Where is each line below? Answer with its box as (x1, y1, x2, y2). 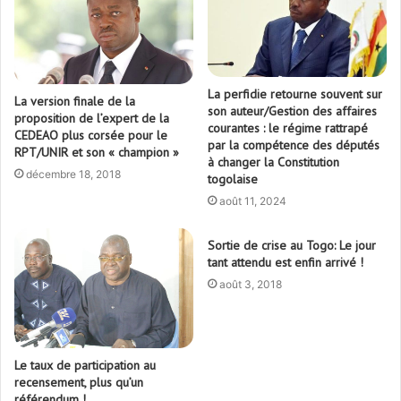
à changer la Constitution (208, 154, 339, 171)
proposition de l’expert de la (14, 109, 169, 126)
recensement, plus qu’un (14, 373, 143, 390)
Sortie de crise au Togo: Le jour (208, 237, 376, 254)
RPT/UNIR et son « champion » (14, 143, 179, 160)
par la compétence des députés (208, 137, 380, 154)
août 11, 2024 (219, 194, 286, 209)
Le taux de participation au (14, 356, 156, 373)
